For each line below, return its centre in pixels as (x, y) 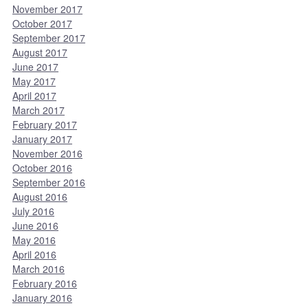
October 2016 (42, 168)
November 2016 (47, 154)
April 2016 (34, 255)
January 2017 (42, 139)
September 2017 (49, 38)
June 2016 (35, 226)
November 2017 (47, 9)
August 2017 (40, 53)
